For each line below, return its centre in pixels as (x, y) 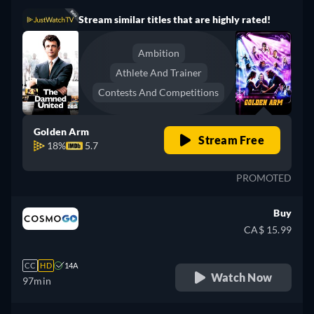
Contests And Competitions (158, 93)
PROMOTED (264, 178)
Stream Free (230, 140)
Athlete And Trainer (158, 73)
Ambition (158, 53)
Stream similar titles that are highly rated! (175, 20)
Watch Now (241, 278)
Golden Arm (62, 132)
